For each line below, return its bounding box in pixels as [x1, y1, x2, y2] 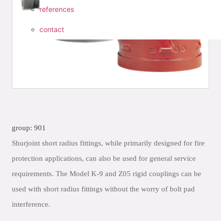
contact [39, 25, 64, 34]
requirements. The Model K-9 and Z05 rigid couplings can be [12, 170, 201, 178]
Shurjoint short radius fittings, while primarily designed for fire [12, 139, 205, 147]
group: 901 [12, 124, 46, 132]
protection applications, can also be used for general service [12, 154, 196, 162]
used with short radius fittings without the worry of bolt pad [12, 185, 195, 193]
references [39, 5, 74, 13]
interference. [12, 200, 50, 208]
